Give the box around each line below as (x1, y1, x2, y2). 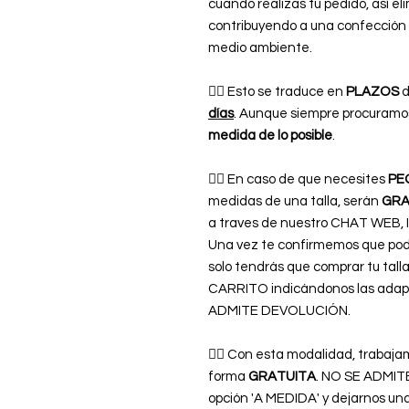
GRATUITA (248, 370, 316, 384)
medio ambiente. (208, 41, 312, 56)
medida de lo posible (208, 129, 332, 143)
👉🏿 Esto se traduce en (208, 85, 346, 100)
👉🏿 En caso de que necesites (208, 173, 388, 187)
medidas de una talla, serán (208, 194, 382, 209)
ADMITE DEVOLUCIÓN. (208, 304, 351, 319)
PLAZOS (346, 85, 399, 100)
